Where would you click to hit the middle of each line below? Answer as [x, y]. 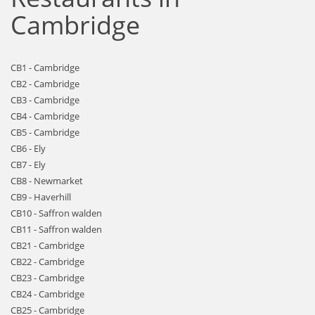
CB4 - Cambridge [45, 116]
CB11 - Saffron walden [56, 229]
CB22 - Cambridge [47, 262]
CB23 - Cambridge [47, 278]
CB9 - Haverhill [41, 197]
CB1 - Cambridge [45, 67]
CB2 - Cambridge [45, 84]
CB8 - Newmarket [47, 181]
